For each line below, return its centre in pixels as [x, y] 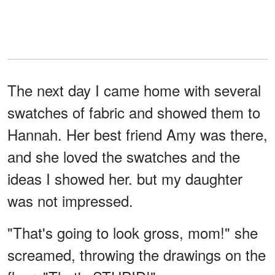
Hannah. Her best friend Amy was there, [137, 134]
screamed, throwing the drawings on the [137, 255]
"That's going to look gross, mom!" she [133, 233]
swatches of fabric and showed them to [134, 112]
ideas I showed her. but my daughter [125, 179]
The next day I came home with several [134, 90]
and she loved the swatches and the [124, 157]
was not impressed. [70, 201]
